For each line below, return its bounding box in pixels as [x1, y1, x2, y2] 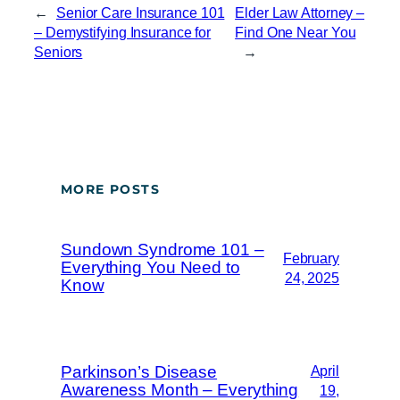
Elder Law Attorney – [235, 4, 365, 21]
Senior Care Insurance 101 [55, 4, 225, 21]
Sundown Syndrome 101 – [61, 239, 264, 259]
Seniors [34, 44, 83, 61]
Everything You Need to [61, 257, 240, 277]
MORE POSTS [61, 180, 160, 197]
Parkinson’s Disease [61, 362, 218, 381]
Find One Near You [235, 24, 356, 41]
